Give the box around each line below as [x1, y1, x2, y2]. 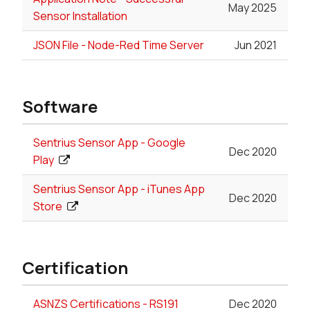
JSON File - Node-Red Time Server [33, 37, 204, 53]
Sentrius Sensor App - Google [33, 135, 185, 151]
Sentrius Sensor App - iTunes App [33, 181, 205, 197]
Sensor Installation [33, 8, 127, 24]
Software [22, 95, 98, 118]
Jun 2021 [235, 37, 277, 53]
